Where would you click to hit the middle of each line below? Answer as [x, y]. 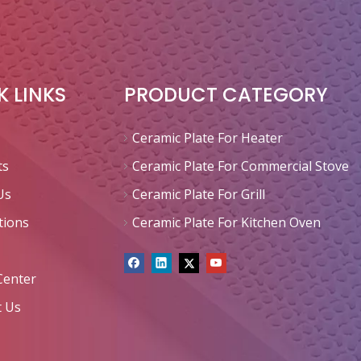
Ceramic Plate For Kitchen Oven [226, 222]
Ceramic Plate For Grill [199, 194]
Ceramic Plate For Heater [207, 138]
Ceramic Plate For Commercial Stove [241, 166]
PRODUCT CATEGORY [226, 95]
